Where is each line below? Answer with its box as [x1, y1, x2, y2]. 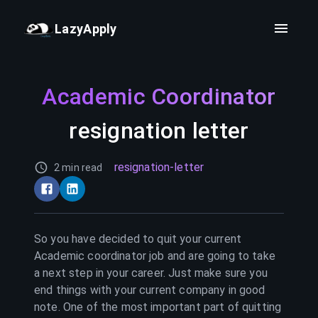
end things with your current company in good [34, 283, 265, 297]
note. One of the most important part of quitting [34, 300, 282, 314]
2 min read [54, 162, 103, 173]
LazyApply [55, 21, 117, 36]
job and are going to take [146, 249, 275, 263]
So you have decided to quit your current [34, 232, 242, 246]
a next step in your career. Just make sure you [34, 266, 268, 280]
